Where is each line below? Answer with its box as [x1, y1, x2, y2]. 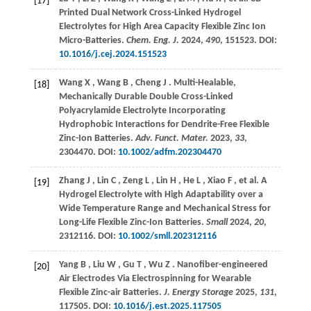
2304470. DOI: [58, 147, 118, 158]
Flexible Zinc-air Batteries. [58, 287, 164, 299]
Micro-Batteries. [58, 35, 126, 47]
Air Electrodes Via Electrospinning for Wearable [58, 274, 251, 285]
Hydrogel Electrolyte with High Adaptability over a [58, 190, 263, 201]
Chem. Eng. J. [126, 35, 179, 47]
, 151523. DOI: [219, 35, 277, 47]
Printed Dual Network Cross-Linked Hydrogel [58, 8, 241, 19]
